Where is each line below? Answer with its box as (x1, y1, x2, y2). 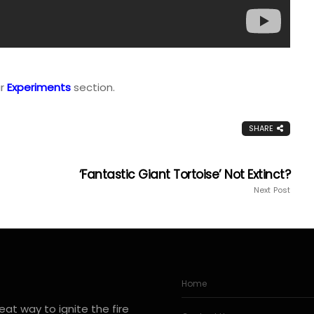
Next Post (254, 184, 291, 196)
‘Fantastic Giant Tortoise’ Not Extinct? (78, 166, 291, 184)
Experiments (7, 80, 71, 95)
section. (71, 80, 115, 95)
